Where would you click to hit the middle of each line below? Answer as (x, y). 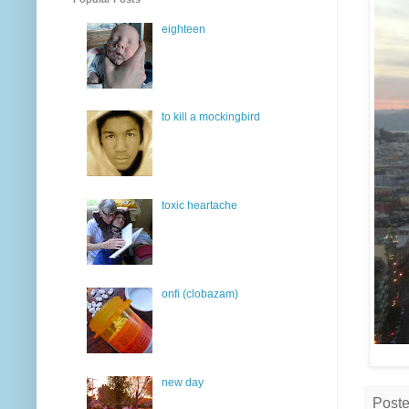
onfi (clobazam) (199, 294)
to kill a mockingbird (210, 117)
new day (182, 382)
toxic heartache (199, 206)
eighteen (183, 29)
